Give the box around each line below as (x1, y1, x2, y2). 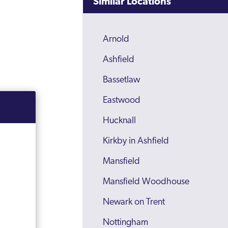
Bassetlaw (103, 75, 140, 85)
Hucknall (103, 116, 136, 126)
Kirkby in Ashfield (103, 136, 169, 146)
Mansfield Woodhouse (103, 177, 190, 187)
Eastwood (103, 96, 141, 105)
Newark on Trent (103, 197, 165, 207)
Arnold (103, 35, 130, 44)
